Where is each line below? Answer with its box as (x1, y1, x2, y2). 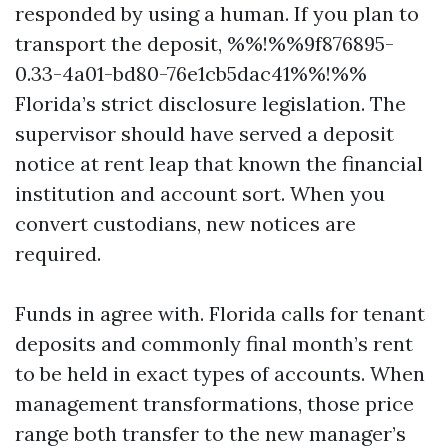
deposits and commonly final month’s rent (15, 331, 413, 356)
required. (15, 241, 101, 266)
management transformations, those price (15, 391, 414, 416)
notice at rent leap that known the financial (15, 151, 423, 176)
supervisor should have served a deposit (15, 121, 394, 146)
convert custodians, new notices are (15, 211, 356, 236)
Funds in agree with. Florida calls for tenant (15, 301, 425, 326)
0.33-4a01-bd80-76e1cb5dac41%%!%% (15, 61, 367, 86)
